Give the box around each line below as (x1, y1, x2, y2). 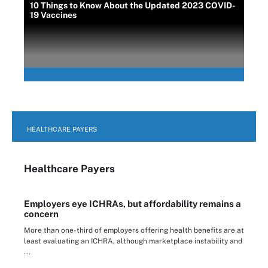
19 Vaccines (30, 10, 77, 20)
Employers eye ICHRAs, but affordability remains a (24, 198, 241, 209)
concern (24, 208, 59, 219)
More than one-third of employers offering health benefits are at (24, 226, 244, 234)
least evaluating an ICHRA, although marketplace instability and (24, 236, 242, 245)
